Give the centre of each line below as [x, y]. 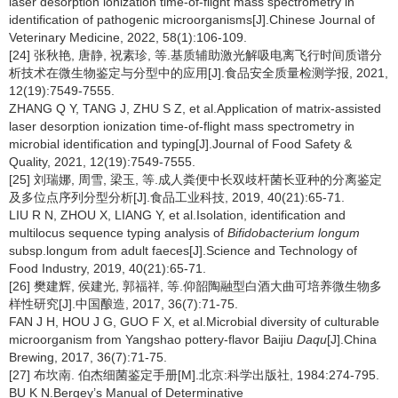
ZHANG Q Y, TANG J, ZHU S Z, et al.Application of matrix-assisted [195, 108]
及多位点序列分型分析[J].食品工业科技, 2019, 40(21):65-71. [177, 197]
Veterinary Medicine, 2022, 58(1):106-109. [128, 37]
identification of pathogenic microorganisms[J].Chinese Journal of [192, 20]
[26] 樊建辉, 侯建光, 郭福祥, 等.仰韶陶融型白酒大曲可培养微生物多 [195, 286]
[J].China [352, 339]
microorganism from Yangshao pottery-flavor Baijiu [153, 339]
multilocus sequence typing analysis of [118, 233]
